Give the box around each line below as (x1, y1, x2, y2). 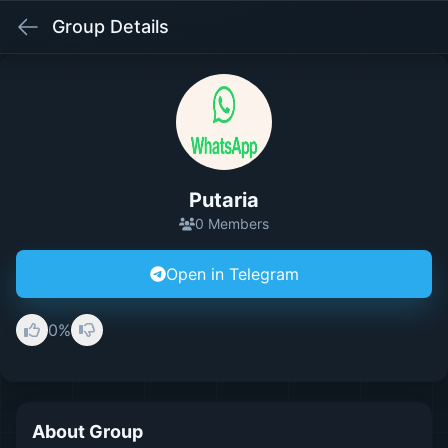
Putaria (189, 188, 259, 212)
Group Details (52, 16, 169, 37)
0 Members (195, 215, 269, 232)
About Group (32, 421, 143, 442)
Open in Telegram (165, 264, 299, 284)
